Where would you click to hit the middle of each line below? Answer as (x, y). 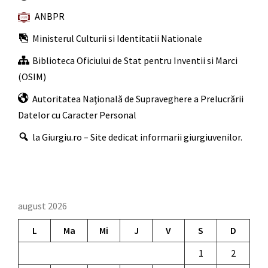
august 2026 (42, 205)
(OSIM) (32, 76)
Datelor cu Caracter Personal (77, 115)
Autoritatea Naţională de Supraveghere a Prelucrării (138, 98)
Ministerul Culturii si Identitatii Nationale (117, 38)
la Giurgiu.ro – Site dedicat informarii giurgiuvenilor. (137, 137)
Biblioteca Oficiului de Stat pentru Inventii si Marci (135, 60)
